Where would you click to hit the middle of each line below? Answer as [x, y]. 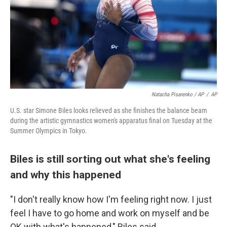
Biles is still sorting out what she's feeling [110, 159]
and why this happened [66, 175]
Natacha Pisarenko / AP [178, 95]
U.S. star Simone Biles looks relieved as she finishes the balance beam [109, 111]
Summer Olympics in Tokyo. [49, 131]
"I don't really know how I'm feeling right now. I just [111, 200]
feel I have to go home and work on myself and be [110, 213]
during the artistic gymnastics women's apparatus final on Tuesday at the [111, 121]
